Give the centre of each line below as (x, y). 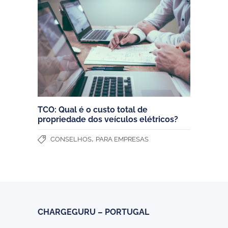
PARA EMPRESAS (122, 139)
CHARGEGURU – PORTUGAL (93, 212)
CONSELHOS (71, 139)
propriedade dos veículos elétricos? (108, 119)
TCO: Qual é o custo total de (93, 109)
